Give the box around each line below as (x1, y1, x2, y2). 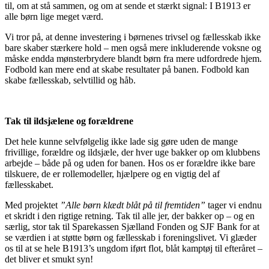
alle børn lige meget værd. (5, 11, 103, 22)
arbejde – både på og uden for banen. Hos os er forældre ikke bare (5, 157, 255, 168)
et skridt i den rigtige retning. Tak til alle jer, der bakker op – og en (5, 210, 255, 221)
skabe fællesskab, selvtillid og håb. (5, 74, 136, 85)
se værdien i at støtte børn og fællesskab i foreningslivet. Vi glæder (5, 232, 256, 243)
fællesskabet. (5, 179, 53, 190)
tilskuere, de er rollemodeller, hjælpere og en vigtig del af (5, 168, 220, 179)
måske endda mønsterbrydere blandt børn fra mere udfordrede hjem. (5, 53, 262, 64)
